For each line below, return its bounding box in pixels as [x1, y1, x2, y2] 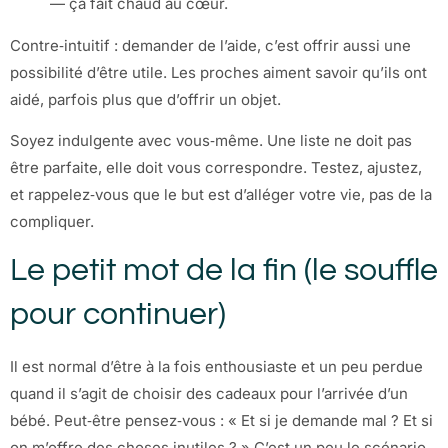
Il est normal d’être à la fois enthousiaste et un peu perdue [10, 357, 423, 377]
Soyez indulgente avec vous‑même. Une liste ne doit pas [10, 131, 412, 151]
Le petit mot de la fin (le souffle [10, 254, 438, 288]
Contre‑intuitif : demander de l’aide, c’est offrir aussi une [10, 35, 411, 55]
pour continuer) [10, 298, 226, 332]
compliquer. [10, 212, 94, 232]
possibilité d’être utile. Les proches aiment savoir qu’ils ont [10, 62, 427, 82]
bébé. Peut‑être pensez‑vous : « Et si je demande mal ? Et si [10, 411, 433, 431]
